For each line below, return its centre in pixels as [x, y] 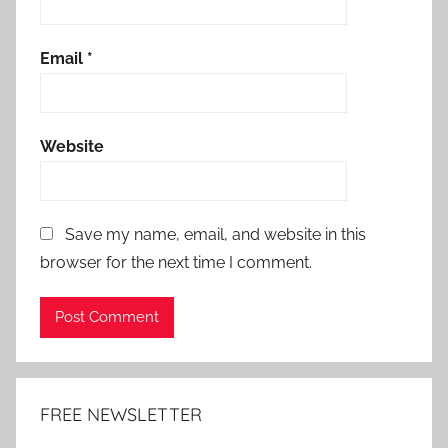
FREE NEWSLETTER [121, 414]
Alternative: [85, 351]
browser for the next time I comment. [176, 262]
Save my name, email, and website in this [215, 234]
